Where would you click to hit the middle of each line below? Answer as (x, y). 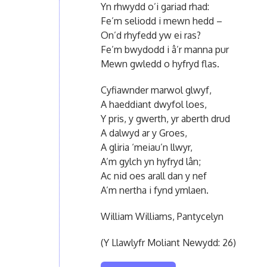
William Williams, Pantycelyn (162, 216)
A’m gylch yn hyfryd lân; (150, 161)
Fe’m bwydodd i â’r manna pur (164, 49)
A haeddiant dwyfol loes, (153, 104)
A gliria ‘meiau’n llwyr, (146, 147)
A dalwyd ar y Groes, (144, 133)
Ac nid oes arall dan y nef (153, 176)
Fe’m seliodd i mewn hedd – (161, 21)
